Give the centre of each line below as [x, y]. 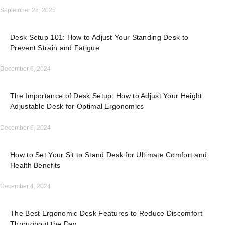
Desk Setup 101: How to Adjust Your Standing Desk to [99, 37]
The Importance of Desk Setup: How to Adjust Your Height [106, 96]
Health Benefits [35, 165]
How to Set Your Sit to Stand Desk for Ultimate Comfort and [109, 155]
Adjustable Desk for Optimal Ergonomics [77, 107]
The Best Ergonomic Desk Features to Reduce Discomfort [106, 214]
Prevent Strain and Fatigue [55, 48]
